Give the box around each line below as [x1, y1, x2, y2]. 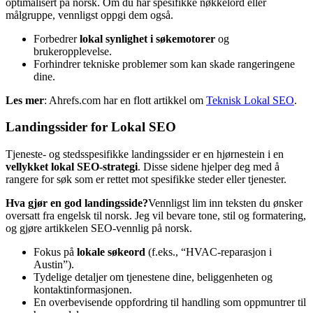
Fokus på [34, 246, 77, 259]
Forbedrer [34, 32, 80, 45]
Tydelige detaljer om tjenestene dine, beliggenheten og [34, 271, 272, 284]
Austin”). [34, 259, 74, 271]
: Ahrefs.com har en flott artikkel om [44, 94, 206, 106]
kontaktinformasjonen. [34, 284, 132, 296]
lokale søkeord [77, 246, 145, 259]
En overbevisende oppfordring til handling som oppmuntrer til [34, 296, 306, 309]
